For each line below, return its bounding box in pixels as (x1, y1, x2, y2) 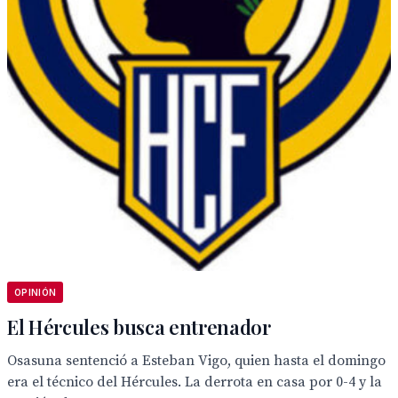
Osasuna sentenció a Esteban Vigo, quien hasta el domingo (7, 352, 386, 370)
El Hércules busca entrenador (7, 314, 271, 340)
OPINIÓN (14, 287, 57, 298)
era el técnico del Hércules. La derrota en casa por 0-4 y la (7, 373, 382, 391)
